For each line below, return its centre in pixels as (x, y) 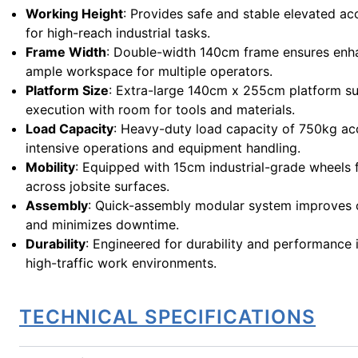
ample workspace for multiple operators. (149, 71)
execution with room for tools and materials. (160, 109)
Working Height (74, 14)
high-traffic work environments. (121, 263)
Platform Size (67, 90)
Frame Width (66, 52)
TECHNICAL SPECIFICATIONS (168, 317)
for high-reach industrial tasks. (118, 33)
